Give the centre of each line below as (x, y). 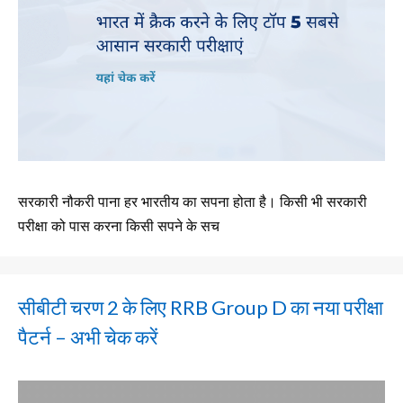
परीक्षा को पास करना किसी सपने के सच (119, 225)
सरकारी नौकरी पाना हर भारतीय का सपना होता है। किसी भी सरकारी (193, 201)
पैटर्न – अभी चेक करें (88, 336)
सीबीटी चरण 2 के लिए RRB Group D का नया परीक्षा (201, 307)
